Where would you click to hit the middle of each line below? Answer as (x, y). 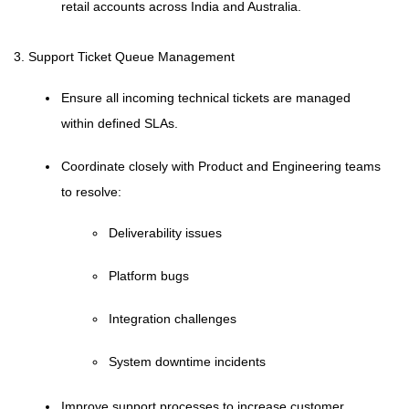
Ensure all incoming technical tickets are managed (206, 98)
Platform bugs (149, 276)
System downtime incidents (187, 362)
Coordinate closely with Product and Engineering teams (221, 166)
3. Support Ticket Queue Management (124, 57)
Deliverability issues (165, 233)
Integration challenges (173, 319)
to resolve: (91, 192)
